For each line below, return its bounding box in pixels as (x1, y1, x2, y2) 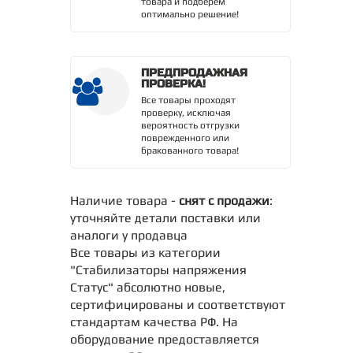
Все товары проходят (141, 95, 236, 106)
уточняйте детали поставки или (70, 210, 261, 226)
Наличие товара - (70, 193, 179, 209)
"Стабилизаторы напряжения (70, 262, 247, 278)
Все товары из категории (70, 245, 221, 261)
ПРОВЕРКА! (141, 77, 206, 91)
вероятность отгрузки (141, 120, 240, 132)
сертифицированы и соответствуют (70, 297, 285, 313)
